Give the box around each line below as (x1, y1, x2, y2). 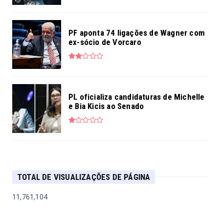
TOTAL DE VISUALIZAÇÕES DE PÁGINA (17, 172, 151, 182)
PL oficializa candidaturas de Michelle (68, 91, 205, 102)
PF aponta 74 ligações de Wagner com (68, 27, 205, 38)
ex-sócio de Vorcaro (68, 37, 141, 47)
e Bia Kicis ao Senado (68, 101, 144, 111)
